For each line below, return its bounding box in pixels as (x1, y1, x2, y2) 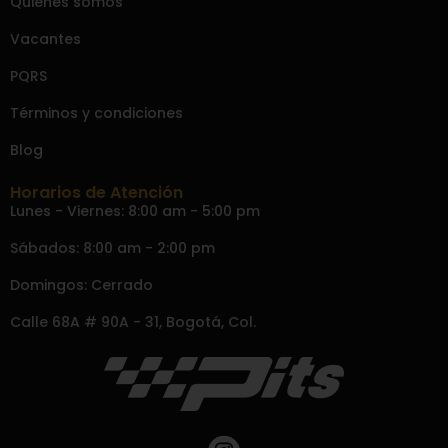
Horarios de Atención (10, 180, 183, 204)
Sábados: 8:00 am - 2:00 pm (10, 237, 215, 258)
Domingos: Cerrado (10, 274, 153, 295)
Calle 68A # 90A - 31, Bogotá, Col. (10, 311, 256, 332)
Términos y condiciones (10, 102, 183, 123)
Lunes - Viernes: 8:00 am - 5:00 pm (10, 200, 260, 221)
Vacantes (10, 28, 81, 49)
